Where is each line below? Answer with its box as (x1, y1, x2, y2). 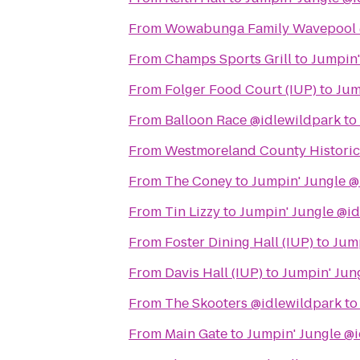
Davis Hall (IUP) (165, 264, 263, 282)
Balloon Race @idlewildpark (165, 111, 341, 129)
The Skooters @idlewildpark (165, 294, 342, 313)
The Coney (165, 172, 232, 190)
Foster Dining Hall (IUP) (165, 233, 313, 252)
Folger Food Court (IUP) (165, 80, 317, 99)
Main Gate (165, 325, 227, 343)
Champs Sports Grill (165, 50, 292, 68)
